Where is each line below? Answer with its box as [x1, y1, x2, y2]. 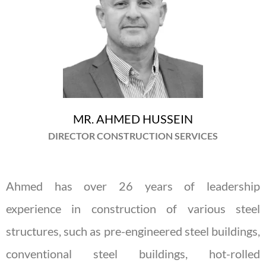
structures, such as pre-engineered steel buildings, [6, 223, 260, 238]
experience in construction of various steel [6, 201, 260, 216]
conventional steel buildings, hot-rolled [6, 246, 260, 261]
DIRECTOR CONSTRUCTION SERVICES [48, 129, 218, 141]
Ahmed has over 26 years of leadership [6, 178, 260, 193]
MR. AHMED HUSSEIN [73, 111, 193, 126]
